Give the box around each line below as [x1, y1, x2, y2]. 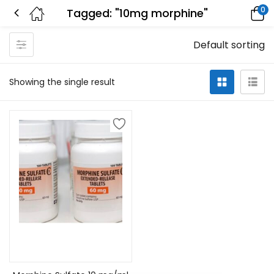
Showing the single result [9, 76, 115, 88]
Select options [37, 235, 104, 247]
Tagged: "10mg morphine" [66, 6, 208, 21]
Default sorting [193, 38, 265, 53]
